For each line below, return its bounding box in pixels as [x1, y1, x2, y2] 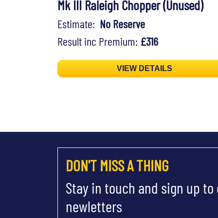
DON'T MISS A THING [66, 156, 168, 175]
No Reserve [100, 17, 145, 31]
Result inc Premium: [57, 34, 140, 49]
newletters [66, 197, 122, 216]
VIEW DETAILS [117, 64, 173, 73]
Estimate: [57, 17, 100, 31]
